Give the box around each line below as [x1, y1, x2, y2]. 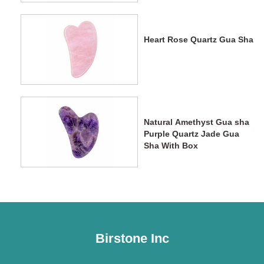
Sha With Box [144, 141, 198, 151]
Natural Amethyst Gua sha [144, 117, 249, 127]
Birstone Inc [95, 231, 169, 246]
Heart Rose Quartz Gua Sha [144, 35, 253, 45]
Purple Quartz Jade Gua [144, 129, 239, 139]
